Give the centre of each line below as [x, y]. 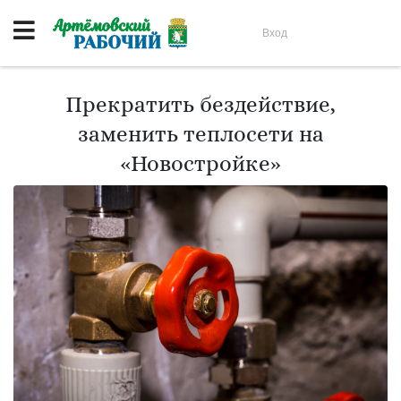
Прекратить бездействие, [200, 104]
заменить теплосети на [200, 134]
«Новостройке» [200, 163]
